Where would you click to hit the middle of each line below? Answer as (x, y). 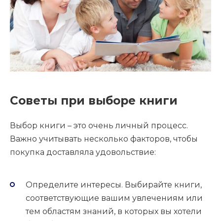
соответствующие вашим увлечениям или (114, 198)
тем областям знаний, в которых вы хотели (114, 211)
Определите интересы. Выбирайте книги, (114, 184)
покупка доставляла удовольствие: (83, 152)
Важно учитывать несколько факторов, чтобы (104, 139)
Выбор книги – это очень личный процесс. (99, 126)
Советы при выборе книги (94, 101)
